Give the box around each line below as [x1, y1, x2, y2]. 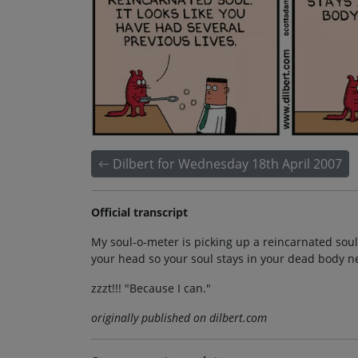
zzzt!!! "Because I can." [91, 280, 211, 296]
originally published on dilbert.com [91, 310, 267, 326]
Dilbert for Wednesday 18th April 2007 [113, 155, 342, 173]
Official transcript [91, 205, 188, 221]
